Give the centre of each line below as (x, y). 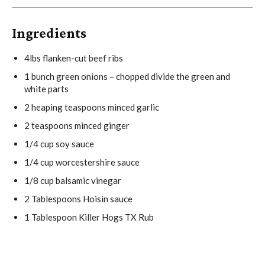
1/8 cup (39, 181)
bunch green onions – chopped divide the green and (130, 77)
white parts (46, 89)
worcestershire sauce (97, 162)
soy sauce (74, 144)
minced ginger (101, 126)
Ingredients (49, 33)
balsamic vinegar (88, 181)
